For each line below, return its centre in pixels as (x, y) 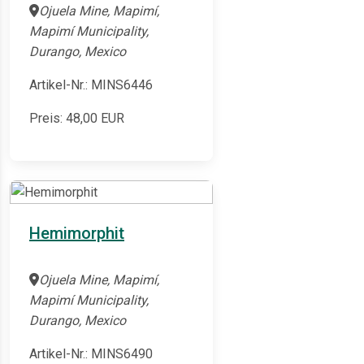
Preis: (48, 119)
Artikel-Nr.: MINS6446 (91, 85)
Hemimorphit (77, 234)
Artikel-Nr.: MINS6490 (91, 354)
